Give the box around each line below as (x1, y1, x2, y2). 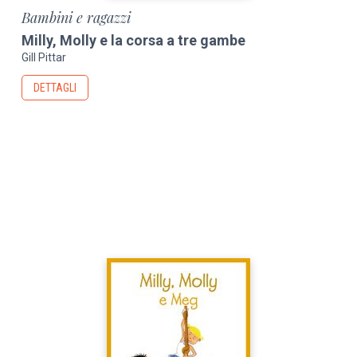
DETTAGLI (33, 81, 77, 95)
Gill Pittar (22, 51, 67, 65)
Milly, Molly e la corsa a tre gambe (22, 31, 246, 49)
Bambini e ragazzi (22, 7, 131, 27)
